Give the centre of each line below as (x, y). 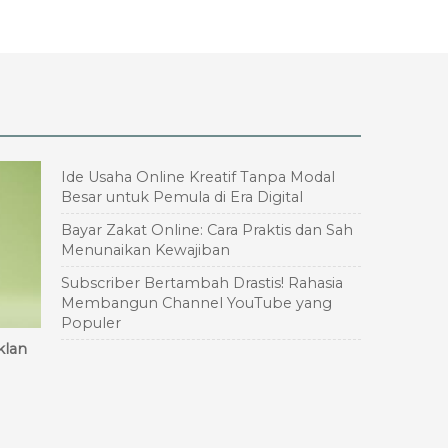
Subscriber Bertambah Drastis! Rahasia (202, 283)
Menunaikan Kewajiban (145, 250)
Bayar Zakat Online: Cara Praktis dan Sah (207, 230)
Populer (91, 323)
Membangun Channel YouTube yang (196, 303)
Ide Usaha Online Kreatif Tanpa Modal (198, 177)
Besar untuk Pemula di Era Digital (182, 197)
